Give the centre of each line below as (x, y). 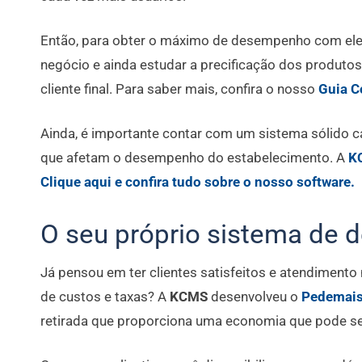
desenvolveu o (256, 297)
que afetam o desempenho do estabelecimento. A (194, 158)
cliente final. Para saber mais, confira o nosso (179, 89)
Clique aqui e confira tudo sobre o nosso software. (198, 182)
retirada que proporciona (116, 321)
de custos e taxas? (97, 297)
